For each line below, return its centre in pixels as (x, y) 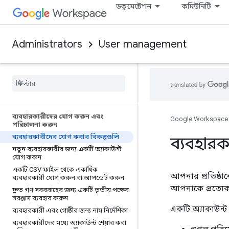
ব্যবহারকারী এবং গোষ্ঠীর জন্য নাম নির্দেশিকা (70, 210)
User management (143, 44)
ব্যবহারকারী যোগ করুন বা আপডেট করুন (68, 178)
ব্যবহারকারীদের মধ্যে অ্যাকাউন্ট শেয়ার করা (69, 223)
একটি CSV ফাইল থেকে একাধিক (55, 169)
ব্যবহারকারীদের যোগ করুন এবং (58, 116)
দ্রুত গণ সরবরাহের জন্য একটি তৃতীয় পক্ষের (71, 190)
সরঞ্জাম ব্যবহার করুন (40, 198)
